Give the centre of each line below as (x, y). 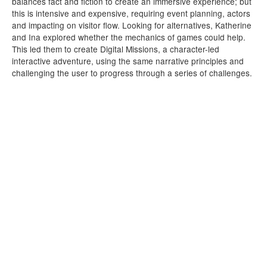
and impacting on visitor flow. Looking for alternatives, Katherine (132, 25)
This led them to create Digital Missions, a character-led (116, 49)
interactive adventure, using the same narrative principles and (128, 61)
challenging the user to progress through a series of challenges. (132, 73)
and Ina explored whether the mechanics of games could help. (129, 37)
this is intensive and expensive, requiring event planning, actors (131, 13)
